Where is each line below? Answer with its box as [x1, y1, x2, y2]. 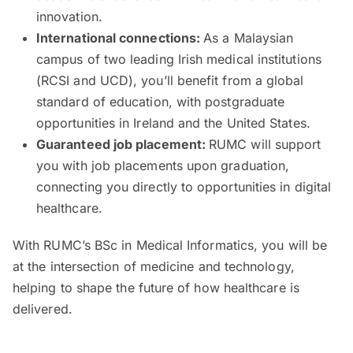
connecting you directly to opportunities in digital [36, 178, 332, 195]
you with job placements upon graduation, [36, 157, 290, 173]
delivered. [13, 300, 72, 317]
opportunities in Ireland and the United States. [36, 114, 310, 131]
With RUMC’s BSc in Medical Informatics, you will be [13, 236, 328, 253]
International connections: [36, 29, 204, 46]
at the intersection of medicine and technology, [13, 258, 295, 274]
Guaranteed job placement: [36, 136, 210, 152]
